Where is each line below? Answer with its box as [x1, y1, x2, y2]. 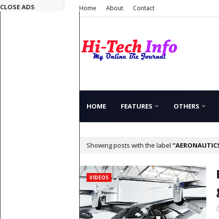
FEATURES [121, 102, 153, 110]
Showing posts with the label [87, 141, 173, 150]
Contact [133, 4, 154, 12]
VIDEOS [89, 174, 109, 181]
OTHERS [174, 102, 199, 110]
